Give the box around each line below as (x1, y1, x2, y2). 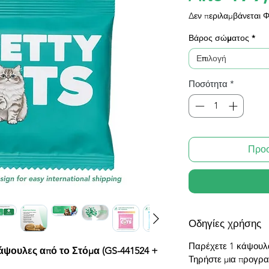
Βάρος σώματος (189, 32, 249, 44)
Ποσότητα (189, 78, 228, 90)
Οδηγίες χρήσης (189, 217, 261, 229)
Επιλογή (196, 53, 226, 64)
